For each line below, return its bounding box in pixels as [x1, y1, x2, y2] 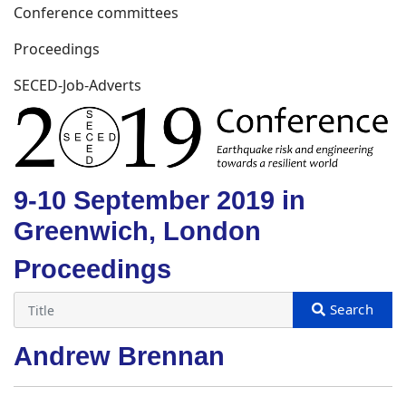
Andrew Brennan [14, 341, 225, 371]
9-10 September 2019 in [14, 185, 305, 215]
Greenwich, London [14, 216, 261, 246]
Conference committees [14, 2, 179, 23]
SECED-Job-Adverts [14, 74, 141, 95]
